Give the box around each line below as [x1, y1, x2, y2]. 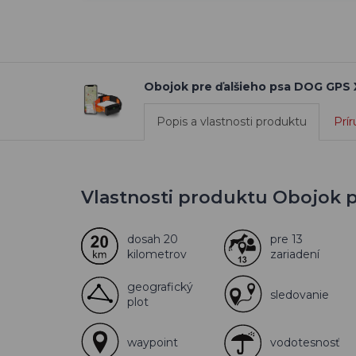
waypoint [127, 335, 178, 350]
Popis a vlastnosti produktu [157, 114, 307, 129]
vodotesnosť [270, 335, 340, 350]
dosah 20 [127, 232, 178, 246]
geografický [127, 280, 193, 294]
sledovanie [270, 287, 329, 302]
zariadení [270, 247, 319, 261]
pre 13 [270, 232, 303, 246]
